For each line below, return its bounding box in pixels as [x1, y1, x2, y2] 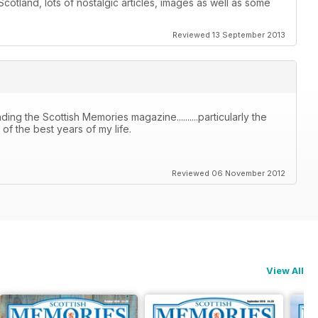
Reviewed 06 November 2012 [172, 168, 285, 179]
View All [266, 265, 304, 277]
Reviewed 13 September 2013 [172, 30, 285, 40]
